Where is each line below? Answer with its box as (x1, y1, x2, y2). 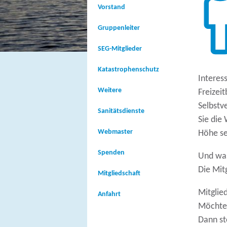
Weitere (98, 87, 122, 94)
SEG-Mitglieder (98, 45, 142, 53)
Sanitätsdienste (98, 107, 144, 115)
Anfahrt (98, 191, 121, 198)
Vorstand (98, 4, 125, 11)
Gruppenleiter (98, 24, 140, 32)
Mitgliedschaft (98, 170, 140, 177)
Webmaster (98, 128, 133, 136)
